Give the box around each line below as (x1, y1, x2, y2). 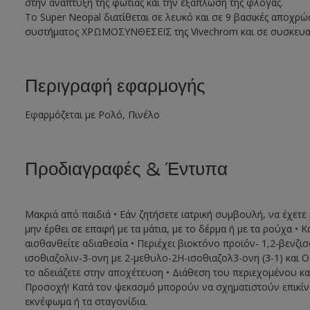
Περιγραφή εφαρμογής (24, 75, 206, 98)
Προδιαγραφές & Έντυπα (24, 158, 228, 181)
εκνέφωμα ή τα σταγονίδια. (24, 295, 147, 309)
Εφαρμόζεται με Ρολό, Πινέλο (24, 108, 160, 122)
